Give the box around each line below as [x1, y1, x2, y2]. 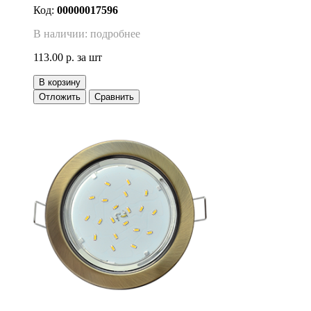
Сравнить [94, 92, 134, 103]
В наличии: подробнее [33, 28, 140, 40]
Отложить [39, 92, 81, 103]
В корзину [39, 77, 81, 88]
